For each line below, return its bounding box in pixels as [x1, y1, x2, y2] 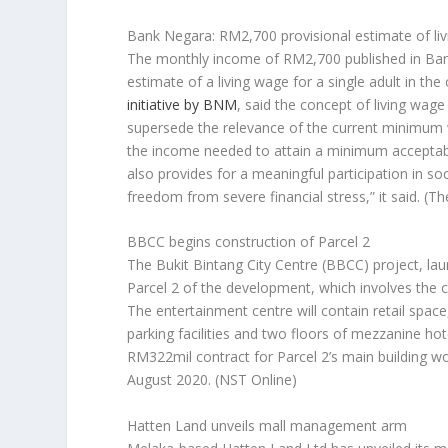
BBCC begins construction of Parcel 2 [127, 232, 371, 252]
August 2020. [127, 370, 216, 390]
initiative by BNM [127, 95, 238, 114]
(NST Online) [215, 370, 298, 390]
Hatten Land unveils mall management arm [127, 415, 408, 435]
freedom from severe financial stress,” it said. [127, 187, 425, 206]
